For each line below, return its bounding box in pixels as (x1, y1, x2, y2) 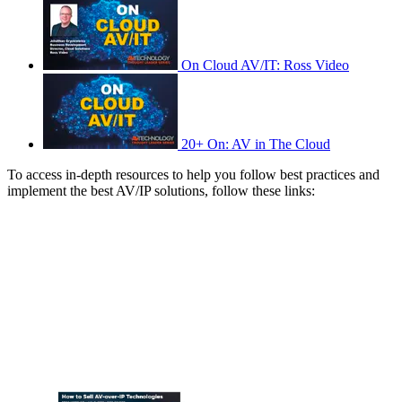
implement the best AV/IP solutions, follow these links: (7, 183, 315, 199)
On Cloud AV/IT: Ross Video (181, 57, 349, 74)
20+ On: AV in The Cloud (181, 136, 330, 153)
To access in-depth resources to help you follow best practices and (7, 167, 380, 183)
